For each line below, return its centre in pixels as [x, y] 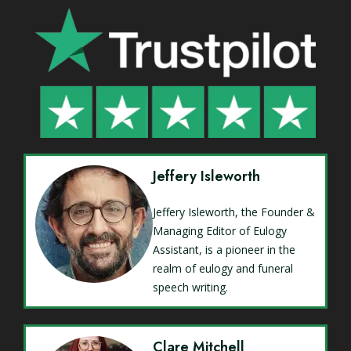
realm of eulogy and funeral [223, 269]
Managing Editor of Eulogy [220, 231]
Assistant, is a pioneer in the [224, 250]
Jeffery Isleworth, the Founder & [234, 212]
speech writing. [190, 288]
